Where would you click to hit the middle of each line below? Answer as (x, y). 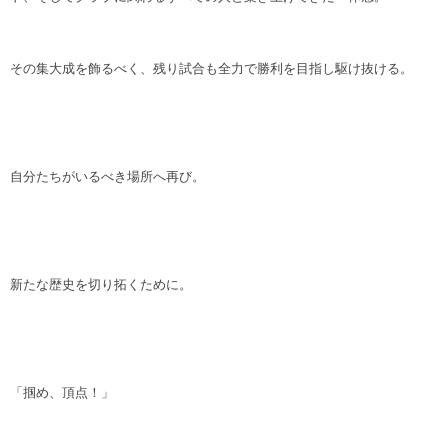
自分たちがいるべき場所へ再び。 (107, 176)
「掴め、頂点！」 (62, 392)
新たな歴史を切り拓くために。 (101, 284)
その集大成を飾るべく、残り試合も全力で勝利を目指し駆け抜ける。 (211, 68)
